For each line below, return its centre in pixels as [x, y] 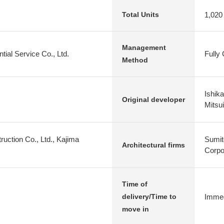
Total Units [140, 14]
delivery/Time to [149, 196]
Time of [135, 184]
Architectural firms [153, 145]
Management [144, 47]
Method [135, 60]
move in [135, 209]
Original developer [153, 99]
